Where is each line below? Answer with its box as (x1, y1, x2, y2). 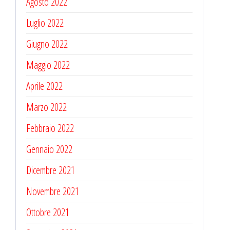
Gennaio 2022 (26, 142, 72, 156)
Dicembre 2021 (26, 163, 75, 177)
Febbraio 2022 (26, 121, 74, 135)
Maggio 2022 (26, 57, 70, 72)
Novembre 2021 (26, 184, 79, 198)
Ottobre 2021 (26, 205, 69, 219)
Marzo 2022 (26, 100, 67, 114)
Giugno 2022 (26, 36, 68, 51)
